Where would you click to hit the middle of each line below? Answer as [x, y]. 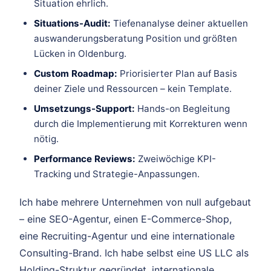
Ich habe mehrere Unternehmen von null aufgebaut [135, 202]
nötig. [46, 139]
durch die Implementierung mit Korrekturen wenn [141, 124]
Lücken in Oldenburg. [80, 54]
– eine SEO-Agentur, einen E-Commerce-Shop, [126, 219]
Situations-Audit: [72, 24]
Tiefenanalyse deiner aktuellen [179, 24]
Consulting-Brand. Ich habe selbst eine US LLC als [134, 253]
